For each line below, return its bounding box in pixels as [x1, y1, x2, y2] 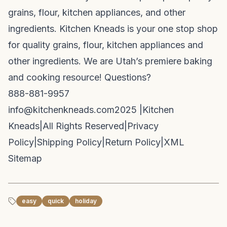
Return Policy [105, 137, 161, 147]
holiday [75, 197, 97, 205]
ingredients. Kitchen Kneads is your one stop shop [8, 23, 218, 34]
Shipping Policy [37, 137, 102, 147]
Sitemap [8, 153, 42, 164]
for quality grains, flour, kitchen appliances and [8, 40, 203, 50]
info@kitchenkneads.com [8, 104, 115, 115]
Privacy [127, 121, 159, 131]
